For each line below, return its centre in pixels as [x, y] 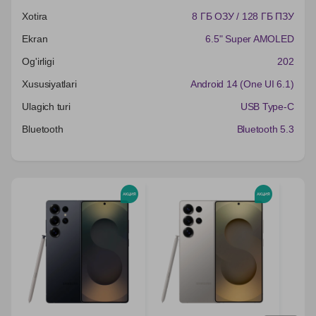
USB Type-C [267, 106]
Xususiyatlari [49, 84]
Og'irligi [38, 61]
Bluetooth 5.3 [265, 129]
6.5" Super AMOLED [250, 38]
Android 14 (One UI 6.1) [242, 84]
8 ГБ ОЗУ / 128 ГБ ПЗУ [243, 16]
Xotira [35, 16]
